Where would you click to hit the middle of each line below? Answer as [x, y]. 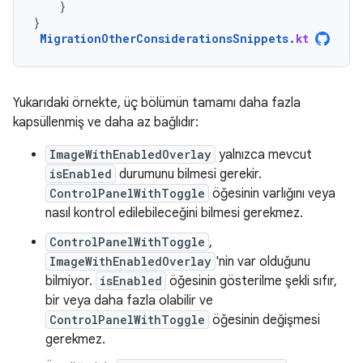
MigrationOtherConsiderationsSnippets [164, 38]
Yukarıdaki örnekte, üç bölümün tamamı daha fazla [157, 103]
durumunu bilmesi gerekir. [189, 174]
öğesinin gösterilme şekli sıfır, [252, 281]
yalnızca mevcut [264, 155]
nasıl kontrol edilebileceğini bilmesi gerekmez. [174, 213]
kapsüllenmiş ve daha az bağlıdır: [106, 122]
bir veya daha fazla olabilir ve [129, 301]
